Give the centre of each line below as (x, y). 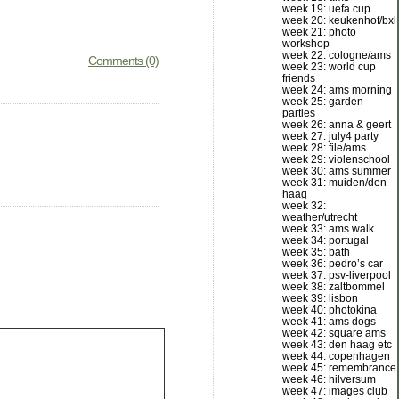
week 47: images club (335, 391)
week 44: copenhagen (336, 356)
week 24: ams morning (337, 90)
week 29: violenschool (336, 159)
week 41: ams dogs (329, 322)
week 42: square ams (334, 333)
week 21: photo (319, 32)
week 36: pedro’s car (333, 264)
